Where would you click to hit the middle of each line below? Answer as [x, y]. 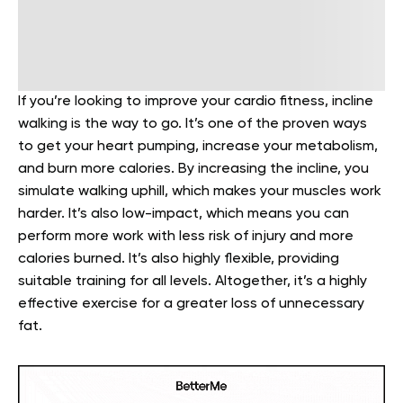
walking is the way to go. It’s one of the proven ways [193, 124]
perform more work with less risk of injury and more [186, 237]
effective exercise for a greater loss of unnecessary [191, 304]
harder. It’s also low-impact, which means [157, 214]
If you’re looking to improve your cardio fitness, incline [196, 102]
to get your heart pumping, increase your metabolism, [198, 147]
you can [322, 214]
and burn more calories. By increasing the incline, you [193, 169]
